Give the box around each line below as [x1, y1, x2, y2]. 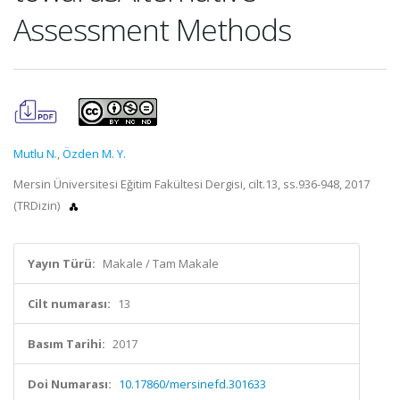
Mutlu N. [13, 146, 57, 162]
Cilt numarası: [28, 296, 111, 312]
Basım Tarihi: [28, 336, 105, 352]
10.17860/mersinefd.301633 [119, 376, 266, 392]
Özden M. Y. [62, 146, 126, 162]
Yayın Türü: [28, 255, 96, 271]
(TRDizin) [13, 197, 62, 213]
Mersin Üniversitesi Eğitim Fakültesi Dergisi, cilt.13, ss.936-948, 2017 [13, 176, 370, 192]
